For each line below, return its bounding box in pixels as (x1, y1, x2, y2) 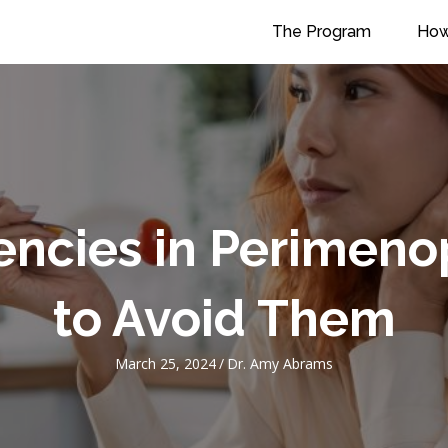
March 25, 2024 (115, 353, 216, 373)
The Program (272, 21, 371, 41)
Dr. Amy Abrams (227, 353, 333, 373)
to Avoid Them (52, 288, 396, 348)
